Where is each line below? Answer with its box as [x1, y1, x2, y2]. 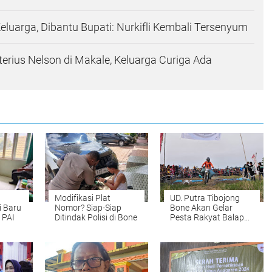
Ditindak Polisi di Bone [55, 212, 137, 222]
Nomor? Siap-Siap [55, 202, 121, 212]
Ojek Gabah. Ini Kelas [170, 222, 248, 232]
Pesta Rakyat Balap [170, 212, 244, 222]
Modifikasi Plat [55, 192, 110, 203]
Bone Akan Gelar [170, 202, 233, 212]
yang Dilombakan [170, 231, 236, 242]
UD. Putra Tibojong [170, 192, 240, 203]
